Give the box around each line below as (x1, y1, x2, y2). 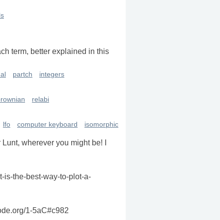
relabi (32, 96, 49, 104)
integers (39, 71, 64, 79)
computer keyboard (17, 121, 78, 129)
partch (13, 71, 32, 79)
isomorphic (84, 121, 118, 129)
